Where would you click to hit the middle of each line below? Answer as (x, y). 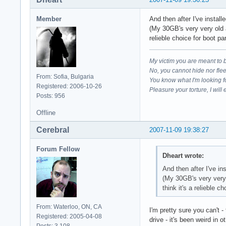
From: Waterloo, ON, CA (69, 207)
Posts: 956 (51, 96)
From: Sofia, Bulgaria (65, 76)
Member (49, 19)
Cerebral (53, 130)
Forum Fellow (58, 149)
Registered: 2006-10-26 (69, 86)
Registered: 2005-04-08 (69, 216)
